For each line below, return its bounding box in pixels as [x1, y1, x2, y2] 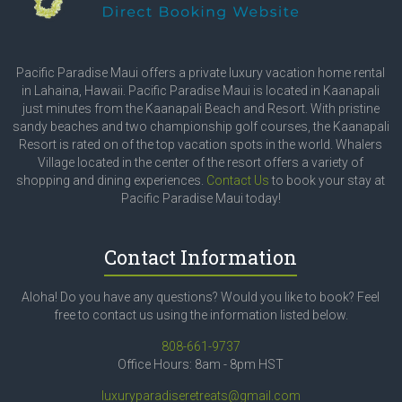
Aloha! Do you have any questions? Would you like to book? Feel [22, 290, 380, 305]
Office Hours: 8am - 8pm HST [118, 357, 284, 372]
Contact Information [104, 244, 298, 271]
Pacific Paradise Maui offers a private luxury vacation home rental [16, 66, 386, 81]
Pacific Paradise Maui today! [120, 191, 281, 206]
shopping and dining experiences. [16, 173, 207, 188]
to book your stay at [269, 173, 386, 188]
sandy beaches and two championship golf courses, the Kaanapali [12, 119, 389, 135]
